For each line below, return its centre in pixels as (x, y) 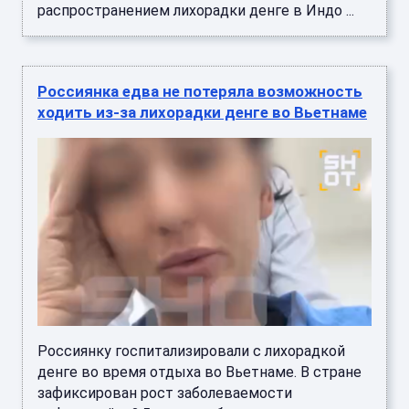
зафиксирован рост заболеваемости (165, 393)
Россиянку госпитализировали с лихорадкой (191, 351)
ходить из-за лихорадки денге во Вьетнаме (202, 112)
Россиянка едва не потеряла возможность (200, 91)
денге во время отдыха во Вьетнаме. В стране (199, 372)
